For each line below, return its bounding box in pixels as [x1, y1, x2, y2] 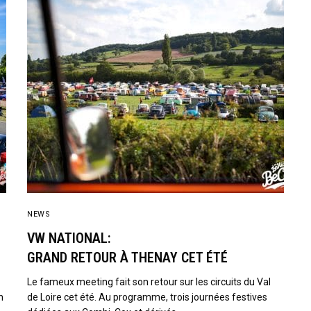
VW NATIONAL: [27, 230, 111, 246]
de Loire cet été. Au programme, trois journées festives [27, 292, 268, 303]
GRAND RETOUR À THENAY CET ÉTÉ [27, 249, 228, 266]
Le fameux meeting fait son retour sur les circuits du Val [27, 276, 271, 287]
